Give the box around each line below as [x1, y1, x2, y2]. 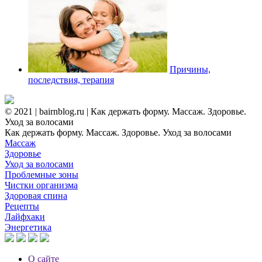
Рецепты [5, 201, 39, 211]
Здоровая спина [5, 190, 67, 201]
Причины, [170, 64, 211, 74]
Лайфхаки [5, 211, 45, 222]
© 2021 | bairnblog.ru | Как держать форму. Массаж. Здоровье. [5, 106, 246, 116]
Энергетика [5, 222, 51, 232]
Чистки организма [5, 180, 78, 190]
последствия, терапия [28, 74, 114, 85]
